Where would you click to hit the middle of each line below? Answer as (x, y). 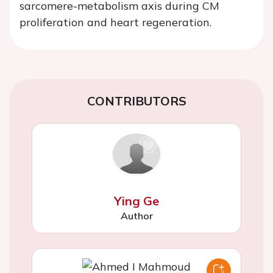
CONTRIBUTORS (136, 101)
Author (136, 215)
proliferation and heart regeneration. (115, 23)
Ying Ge (136, 200)
